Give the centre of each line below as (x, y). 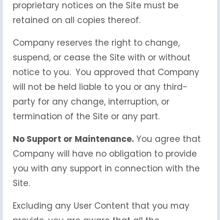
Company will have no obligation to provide (105, 154)
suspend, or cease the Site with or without (102, 57)
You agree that (167, 139)
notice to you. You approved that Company (106, 72)
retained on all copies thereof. (77, 20)
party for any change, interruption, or (91, 102)
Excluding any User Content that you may (101, 206)
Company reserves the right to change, (96, 43)
